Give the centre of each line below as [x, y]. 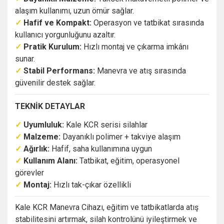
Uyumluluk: [44, 124]
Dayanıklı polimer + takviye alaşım [120, 136]
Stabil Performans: [59, 70]
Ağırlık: [36, 148]
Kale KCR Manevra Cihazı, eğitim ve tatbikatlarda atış [107, 207]
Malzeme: [42, 136]
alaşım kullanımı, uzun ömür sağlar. [74, 10]
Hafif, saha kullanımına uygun [101, 148]
